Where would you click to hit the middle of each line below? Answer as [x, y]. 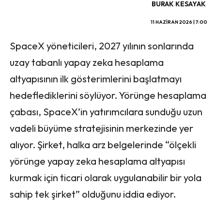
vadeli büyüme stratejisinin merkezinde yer [101, 128]
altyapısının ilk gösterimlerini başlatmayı [96, 79]
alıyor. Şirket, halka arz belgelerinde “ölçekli [103, 145]
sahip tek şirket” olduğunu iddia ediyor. [93, 194]
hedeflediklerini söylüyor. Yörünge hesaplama [108, 95]
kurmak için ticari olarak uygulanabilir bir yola [106, 178]
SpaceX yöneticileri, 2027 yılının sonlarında [102, 46]
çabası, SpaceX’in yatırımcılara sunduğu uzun [106, 112]
